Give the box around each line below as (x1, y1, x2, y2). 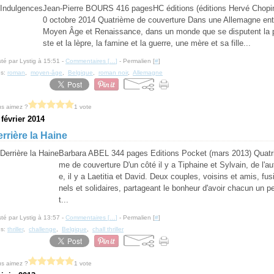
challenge (29, 226, 56, 232)
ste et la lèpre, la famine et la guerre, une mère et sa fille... (43, 39, 251, 48)
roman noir (98, 69, 128, 76)
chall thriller (92, 226, 124, 232)
